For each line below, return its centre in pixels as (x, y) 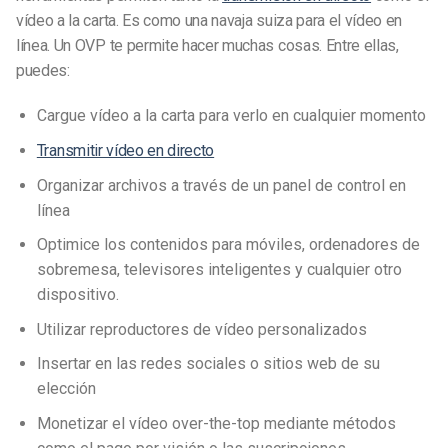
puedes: (43, 70)
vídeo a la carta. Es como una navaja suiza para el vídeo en (209, 20)
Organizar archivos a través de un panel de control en (221, 185)
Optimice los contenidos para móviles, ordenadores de (228, 245)
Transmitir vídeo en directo (125, 150)
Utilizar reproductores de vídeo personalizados (201, 329)
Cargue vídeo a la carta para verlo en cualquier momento (231, 116)
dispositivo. (77, 295)
